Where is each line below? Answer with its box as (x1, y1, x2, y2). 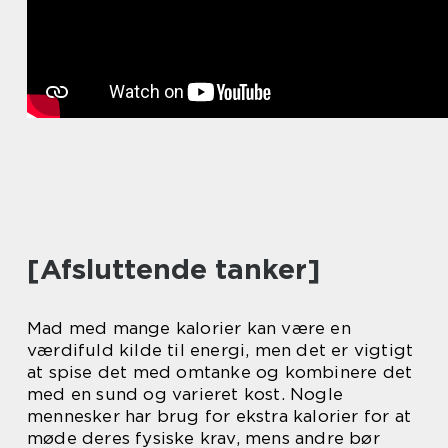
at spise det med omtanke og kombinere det (27, 362, 413, 383)
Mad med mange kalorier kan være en (27, 318, 351, 339)
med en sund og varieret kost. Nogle (27, 384, 344, 405)
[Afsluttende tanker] (27, 252, 321, 287)
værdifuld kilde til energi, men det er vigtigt (27, 340, 414, 361)
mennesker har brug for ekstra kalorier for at (27, 406, 412, 427)
